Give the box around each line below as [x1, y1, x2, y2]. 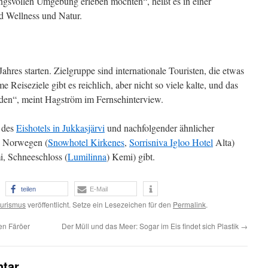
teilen [21, 185, 36, 193]
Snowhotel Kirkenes [48, 136, 124, 148]
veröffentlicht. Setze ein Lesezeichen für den [26, 199, 173, 209]
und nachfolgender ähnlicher [105, 121, 214, 134]
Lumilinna [68, 150, 106, 163]
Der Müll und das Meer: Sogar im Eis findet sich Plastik [62, 221, 240, 231]
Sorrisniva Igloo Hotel [129, 136, 213, 148]
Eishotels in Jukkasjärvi [16, 121, 105, 134]
